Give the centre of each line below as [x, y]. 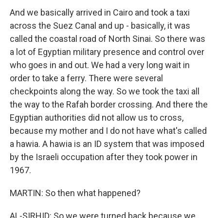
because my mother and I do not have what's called [108, 131]
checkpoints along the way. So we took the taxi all [105, 91]
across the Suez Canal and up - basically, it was [100, 26]
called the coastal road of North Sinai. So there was [108, 39]
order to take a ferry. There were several [86, 78]
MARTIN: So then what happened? [75, 193]
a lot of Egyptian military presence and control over [107, 52]
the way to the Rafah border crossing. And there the [109, 104]
